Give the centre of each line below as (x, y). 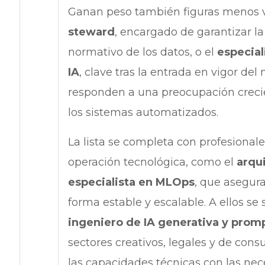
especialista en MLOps (131, 182)
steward (91, 32)
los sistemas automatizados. (143, 113)
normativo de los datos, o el (142, 52)
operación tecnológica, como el (152, 162)
